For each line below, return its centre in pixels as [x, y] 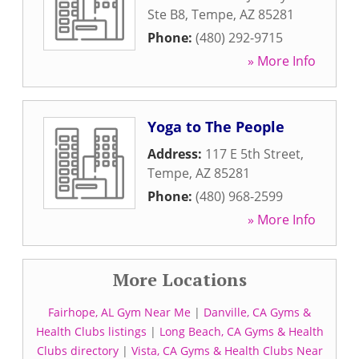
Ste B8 [166, 14]
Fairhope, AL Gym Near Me [119, 312]
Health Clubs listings [91, 331]
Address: [176, 154]
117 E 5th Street [253, 154]
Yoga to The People [216, 127]
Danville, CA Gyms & [257, 312]
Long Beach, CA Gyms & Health [241, 331]
